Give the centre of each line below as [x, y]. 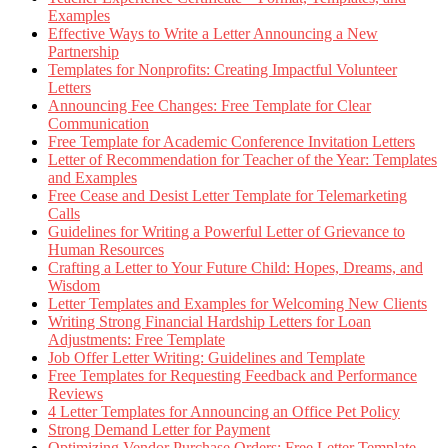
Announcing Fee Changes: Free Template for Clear [209, 105]
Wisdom [74, 285]
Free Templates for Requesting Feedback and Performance [232, 375]
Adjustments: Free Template [136, 339]
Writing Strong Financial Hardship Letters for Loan [209, 321]
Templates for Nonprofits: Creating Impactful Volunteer [222, 69]
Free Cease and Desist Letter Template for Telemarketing [227, 195]
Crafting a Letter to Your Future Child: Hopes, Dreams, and [235, 267]
